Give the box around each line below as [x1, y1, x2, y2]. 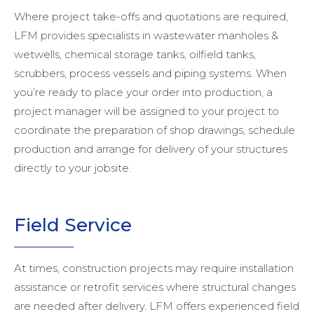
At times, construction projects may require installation [14, 261, 294, 275]
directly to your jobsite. [14, 161, 131, 175]
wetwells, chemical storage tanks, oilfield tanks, [14, 48, 256, 62]
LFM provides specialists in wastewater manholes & [14, 29, 278, 43]
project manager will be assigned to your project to [14, 104, 279, 118]
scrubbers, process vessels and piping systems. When [14, 67, 287, 81]
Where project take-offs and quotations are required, [14, 10, 288, 24]
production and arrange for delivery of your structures [14, 142, 287, 156]
